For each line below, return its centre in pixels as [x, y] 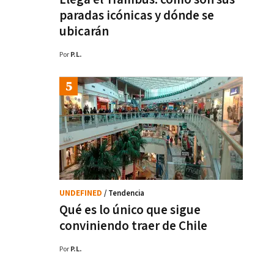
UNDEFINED [82, 194]
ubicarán [84, 31]
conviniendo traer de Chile [133, 226]
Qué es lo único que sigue [130, 210]
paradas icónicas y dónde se [137, 16]
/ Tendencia [124, 194]
